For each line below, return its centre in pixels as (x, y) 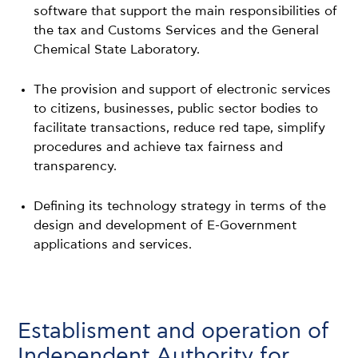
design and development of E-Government (165, 225)
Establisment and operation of (174, 331)
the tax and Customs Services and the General (177, 30)
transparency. (76, 166)
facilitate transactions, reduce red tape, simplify (180, 127)
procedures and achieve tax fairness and (159, 147)
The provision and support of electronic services (183, 89)
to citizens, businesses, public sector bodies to (176, 108)
